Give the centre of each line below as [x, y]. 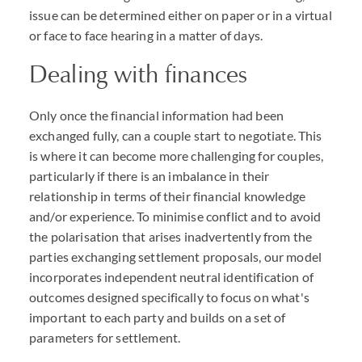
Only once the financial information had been [157, 115]
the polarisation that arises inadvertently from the [171, 236]
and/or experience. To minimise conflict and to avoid [175, 216]
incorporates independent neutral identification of [172, 277]
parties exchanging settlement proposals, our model [176, 257]
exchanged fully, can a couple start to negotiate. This [176, 135]
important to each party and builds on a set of [158, 317]
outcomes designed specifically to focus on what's [169, 297]
